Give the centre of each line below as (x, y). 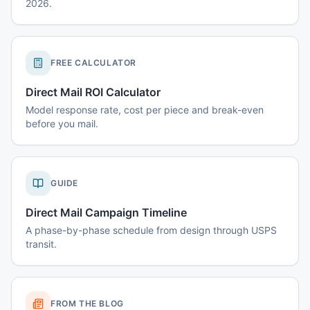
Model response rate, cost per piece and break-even (145, 110)
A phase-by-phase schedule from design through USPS (151, 230)
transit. (41, 244)
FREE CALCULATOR (93, 63)
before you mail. (62, 124)
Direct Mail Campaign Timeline (106, 212)
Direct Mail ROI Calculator (93, 92)
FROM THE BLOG (87, 303)
